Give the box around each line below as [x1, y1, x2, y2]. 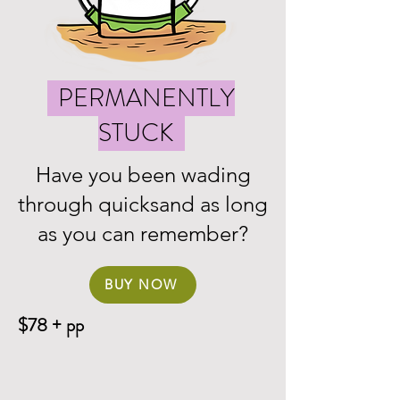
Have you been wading [35, 161, 251, 187]
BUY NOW [104, 276, 178, 294]
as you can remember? [37, 220, 248, 246]
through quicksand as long [18, 190, 268, 217]
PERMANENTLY [47, 79, 235, 116]
